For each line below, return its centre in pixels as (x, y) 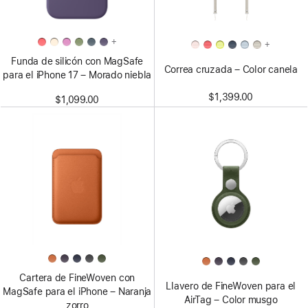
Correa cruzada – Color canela (231, 69)
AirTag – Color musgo (231, 300)
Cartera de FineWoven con (77, 278)
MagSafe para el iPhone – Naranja (77, 292)
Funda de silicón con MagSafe (77, 61)
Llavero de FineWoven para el (231, 286)
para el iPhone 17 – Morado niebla (77, 75)
